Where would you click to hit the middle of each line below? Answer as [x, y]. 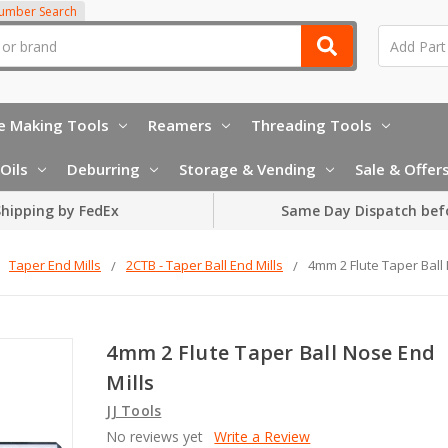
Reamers [180, 124]
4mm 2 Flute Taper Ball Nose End [271, 352]
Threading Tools [311, 124]
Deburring [103, 168]
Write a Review [262, 436]
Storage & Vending [247, 168]
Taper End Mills [55, 264]
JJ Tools [134, 410]
